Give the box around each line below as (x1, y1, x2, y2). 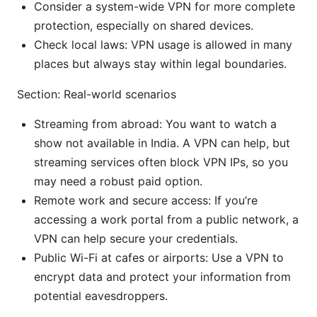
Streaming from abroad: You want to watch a (34, 116, 277, 131)
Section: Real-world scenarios (17, 86, 176, 101)
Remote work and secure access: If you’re (34, 192, 258, 207)
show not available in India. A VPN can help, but (34, 135, 290, 150)
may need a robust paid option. (34, 173, 202, 188)
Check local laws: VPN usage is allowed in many (34, 37, 292, 52)
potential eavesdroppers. (34, 288, 168, 303)
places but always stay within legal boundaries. (34, 56, 287, 71)
